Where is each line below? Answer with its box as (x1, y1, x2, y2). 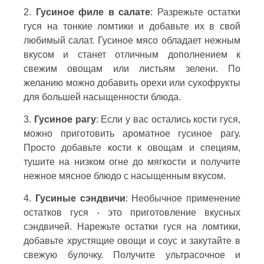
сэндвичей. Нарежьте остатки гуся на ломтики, (24, 221, 240, 232)
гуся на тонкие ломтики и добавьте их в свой (24, 21, 240, 31)
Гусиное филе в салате (35, 6, 150, 17)
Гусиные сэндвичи (35, 193, 126, 203)
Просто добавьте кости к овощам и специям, (24, 142, 240, 153)
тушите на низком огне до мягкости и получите (24, 156, 240, 167)
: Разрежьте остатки (150, 6, 240, 17)
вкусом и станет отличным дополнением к (24, 49, 240, 60)
